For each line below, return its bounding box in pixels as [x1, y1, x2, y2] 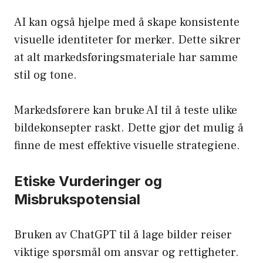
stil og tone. [14, 68, 77, 83]
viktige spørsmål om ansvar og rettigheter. [14, 245, 239, 261]
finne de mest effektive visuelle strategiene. [14, 138, 240, 154]
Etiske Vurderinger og [14, 173, 162, 190]
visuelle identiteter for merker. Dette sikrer [14, 32, 241, 48]
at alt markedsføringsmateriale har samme [14, 50, 238, 66]
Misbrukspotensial [14, 191, 140, 208]
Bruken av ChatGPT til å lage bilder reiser [14, 227, 232, 243]
